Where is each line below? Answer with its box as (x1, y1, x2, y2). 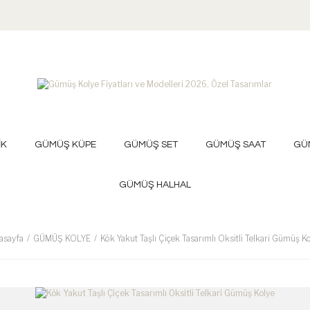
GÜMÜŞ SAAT (205, 139, 266, 149)
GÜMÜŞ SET (123, 139, 178, 149)
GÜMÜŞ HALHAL (119, 179, 191, 190)
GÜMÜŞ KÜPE (34, 139, 96, 149)
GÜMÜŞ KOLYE (33, 233, 91, 244)
